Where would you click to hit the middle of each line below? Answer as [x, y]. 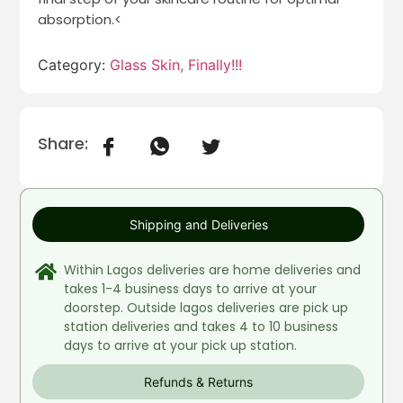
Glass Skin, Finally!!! [176, 64]
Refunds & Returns [198, 381]
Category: [74, 64]
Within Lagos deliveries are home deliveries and [213, 269]
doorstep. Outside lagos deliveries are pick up [206, 307]
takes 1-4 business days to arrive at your [191, 288]
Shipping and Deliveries [198, 224]
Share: [63, 143]
